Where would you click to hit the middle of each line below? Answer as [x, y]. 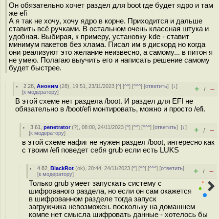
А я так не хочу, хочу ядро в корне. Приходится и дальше [106, 21]
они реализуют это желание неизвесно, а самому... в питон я [111, 52]
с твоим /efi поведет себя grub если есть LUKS [100, 150]
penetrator [57, 127]
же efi [18, 13]
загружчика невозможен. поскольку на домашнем [112, 207]
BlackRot [62, 168]
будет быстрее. [35, 68]
